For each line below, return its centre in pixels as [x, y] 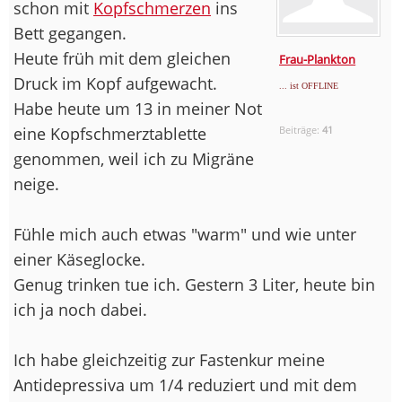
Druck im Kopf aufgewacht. [115, 83]
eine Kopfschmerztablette [110, 133]
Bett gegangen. [70, 33]
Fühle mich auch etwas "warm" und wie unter [185, 234]
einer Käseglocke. [79, 259]
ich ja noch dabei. [80, 309]
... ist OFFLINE [309, 85]
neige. [36, 184]
